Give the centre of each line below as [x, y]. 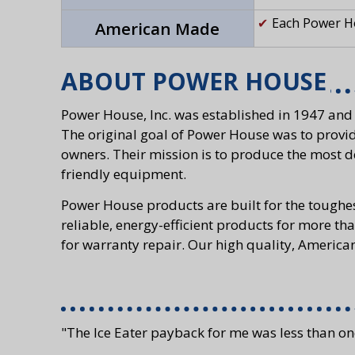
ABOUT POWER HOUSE [193, 82]
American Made [157, 29]
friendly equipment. [123, 174]
